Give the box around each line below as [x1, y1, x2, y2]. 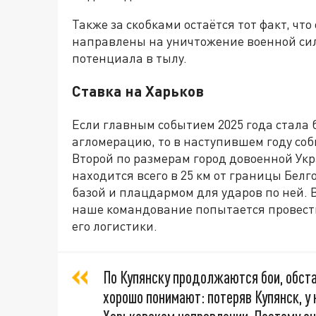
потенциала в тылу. [72, 49, 187, 66]
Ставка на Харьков [72, 81, 204, 99]
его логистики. [72, 217, 157, 233]
